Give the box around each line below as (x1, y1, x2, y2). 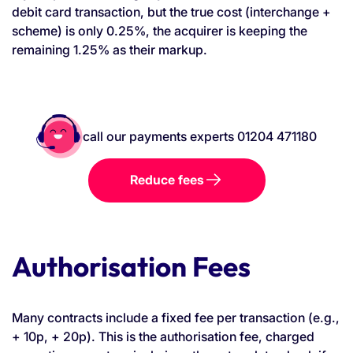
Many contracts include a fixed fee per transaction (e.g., (12, 309, 340, 325)
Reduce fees (129, 172, 204, 188)
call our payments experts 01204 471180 (83, 128, 317, 144)
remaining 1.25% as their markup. (12, 41, 207, 58)
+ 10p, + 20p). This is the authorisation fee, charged (12, 328, 314, 344)
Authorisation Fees (12, 248, 251, 284)
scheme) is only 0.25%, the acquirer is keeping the (12, 22, 307, 39)
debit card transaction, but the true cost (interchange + (12, 3, 331, 20)
